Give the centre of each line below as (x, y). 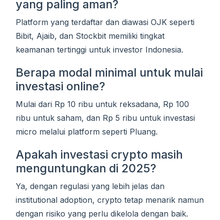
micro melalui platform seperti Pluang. (87, 132)
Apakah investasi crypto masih (99, 155)
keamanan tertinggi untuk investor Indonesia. (99, 50)
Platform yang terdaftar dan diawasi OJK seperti (105, 22)
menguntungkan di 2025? (86, 168)
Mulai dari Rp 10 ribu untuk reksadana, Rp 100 (102, 104)
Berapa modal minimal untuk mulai (109, 73)
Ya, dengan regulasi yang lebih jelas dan (90, 186)
